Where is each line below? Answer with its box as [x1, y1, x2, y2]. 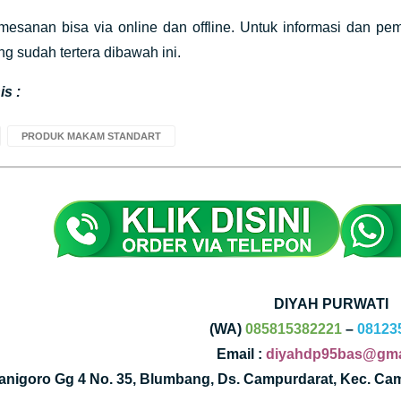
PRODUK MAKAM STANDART [21, 131, 161, 141]
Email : [216, 346, 266, 362]
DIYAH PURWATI [274, 296, 389, 311]
